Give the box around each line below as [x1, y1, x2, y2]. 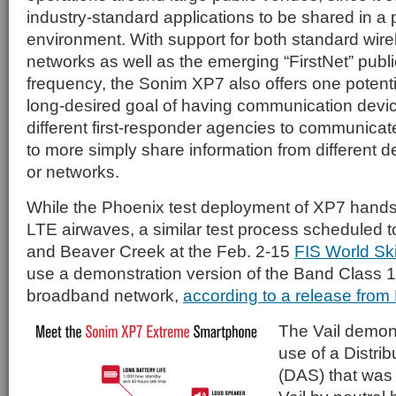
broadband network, [27, 286, 183, 305]
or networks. [27, 162, 119, 181]
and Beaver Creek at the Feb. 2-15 [27, 241, 294, 261]
